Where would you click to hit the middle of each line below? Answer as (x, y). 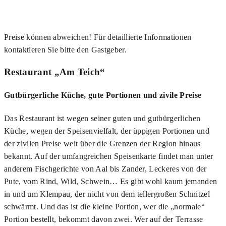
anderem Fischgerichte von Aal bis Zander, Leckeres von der (105, 169)
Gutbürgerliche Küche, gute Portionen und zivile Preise (103, 95)
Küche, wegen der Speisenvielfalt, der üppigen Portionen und (107, 131)
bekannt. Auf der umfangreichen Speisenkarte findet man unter (109, 156)
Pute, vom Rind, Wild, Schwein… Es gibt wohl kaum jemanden (111, 182)
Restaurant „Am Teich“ (55, 72)
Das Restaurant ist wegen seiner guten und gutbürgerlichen (102, 119)
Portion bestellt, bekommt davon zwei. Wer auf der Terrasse (104, 219)
